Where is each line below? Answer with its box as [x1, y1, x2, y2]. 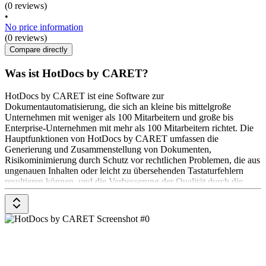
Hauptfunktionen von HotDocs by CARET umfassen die [5, 134, 218, 144]
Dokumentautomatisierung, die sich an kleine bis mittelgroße [5, 102, 231, 112]
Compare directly [9, 45, 68, 54]
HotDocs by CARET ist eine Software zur [5, 91, 164, 102]
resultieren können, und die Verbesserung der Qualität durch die [5, 176, 243, 187]
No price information [5, 21, 83, 32]
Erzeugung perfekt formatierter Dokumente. [5, 187, 169, 198]
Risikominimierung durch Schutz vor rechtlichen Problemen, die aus [5, 155, 260, 166]
